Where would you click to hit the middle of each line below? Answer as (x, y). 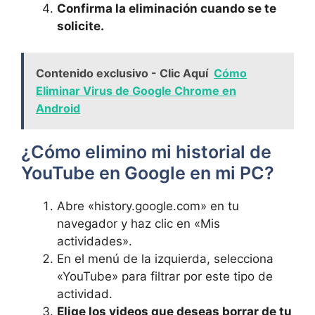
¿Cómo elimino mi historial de (146, 152)
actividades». (95, 241)
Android (58, 108)
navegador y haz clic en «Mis (139, 224)
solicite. (81, 26)
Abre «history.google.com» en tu (148, 206)
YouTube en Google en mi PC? (148, 173)
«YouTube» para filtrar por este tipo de (165, 276)
